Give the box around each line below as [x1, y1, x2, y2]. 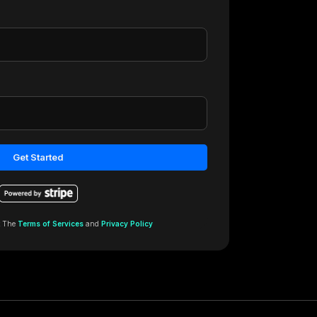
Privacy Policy [100, 219, 153, 228]
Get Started [13, 151, 64, 163]
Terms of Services [17, 219, 83, 228]
